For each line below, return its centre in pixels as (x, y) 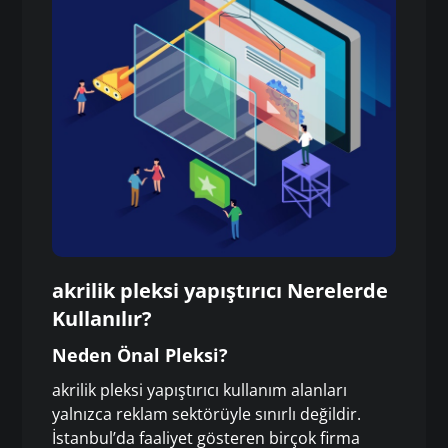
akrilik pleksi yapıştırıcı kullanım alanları (200, 390)
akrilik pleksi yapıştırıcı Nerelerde (220, 291)
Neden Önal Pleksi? (140, 355)
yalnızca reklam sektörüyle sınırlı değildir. (207, 414)
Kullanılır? (102, 319)
